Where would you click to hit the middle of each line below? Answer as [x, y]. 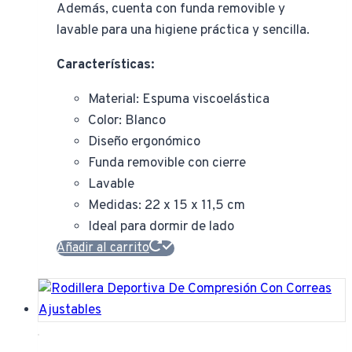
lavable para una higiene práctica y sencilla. [183, 31]
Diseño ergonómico [144, 143]
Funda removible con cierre [167, 164]
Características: [106, 66]
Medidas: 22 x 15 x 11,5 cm [167, 206]
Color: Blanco [127, 121]
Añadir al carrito [103, 249]
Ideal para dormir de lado [161, 227]
